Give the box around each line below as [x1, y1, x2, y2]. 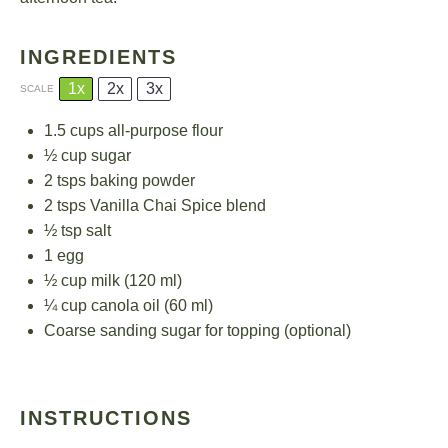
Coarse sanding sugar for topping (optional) [44, 322, 351, 339]
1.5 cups [44, 122, 104, 139]
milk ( [87, 272, 129, 289]
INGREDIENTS [20, 46, 177, 68]
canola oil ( [87, 297, 169, 314]
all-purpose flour [104, 122, 223, 139]
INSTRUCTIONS [20, 407, 192, 429]
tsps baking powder [53, 172, 195, 189]
